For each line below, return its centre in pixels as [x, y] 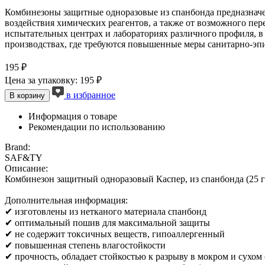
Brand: [17, 147]
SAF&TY [24, 157]
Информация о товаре [73, 116]
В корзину [27, 95]
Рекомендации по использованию [97, 127]
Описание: [26, 168]
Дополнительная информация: [66, 200]
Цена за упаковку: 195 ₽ [53, 80]
